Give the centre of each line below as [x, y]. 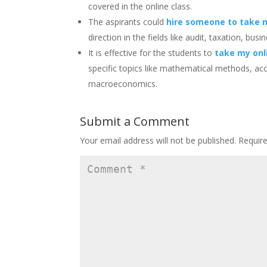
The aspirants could [128, 21]
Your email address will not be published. [158, 140]
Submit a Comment [135, 121]
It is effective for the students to [152, 52]
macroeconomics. [125, 83]
